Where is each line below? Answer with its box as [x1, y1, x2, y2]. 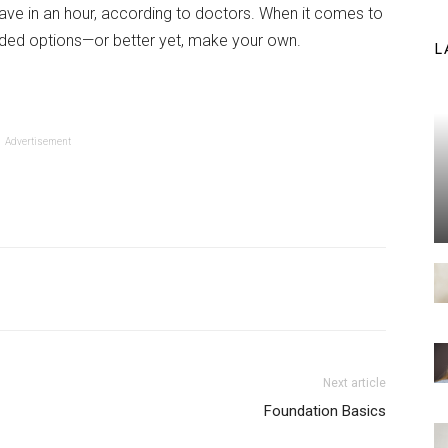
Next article [323, 376, 386, 390]
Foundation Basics [264, 402, 386, 420]
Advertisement [5, 136, 71, 147]
